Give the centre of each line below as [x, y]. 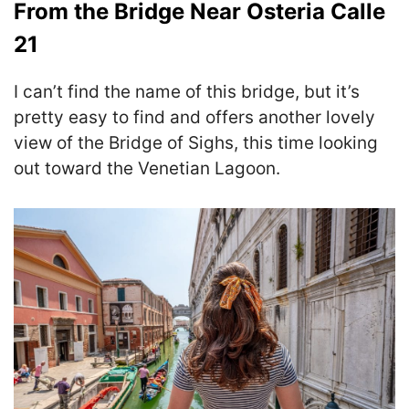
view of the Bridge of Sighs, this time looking [196, 143]
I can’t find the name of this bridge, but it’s [187, 92]
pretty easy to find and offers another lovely [194, 118]
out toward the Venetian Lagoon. [147, 169]
